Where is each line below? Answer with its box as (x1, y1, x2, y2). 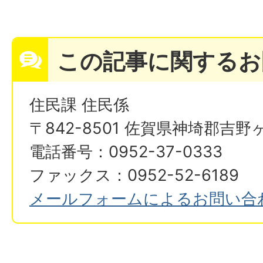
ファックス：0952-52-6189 (29, 166, 239, 186)
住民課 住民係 (29, 95, 129, 115)
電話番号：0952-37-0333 (29, 142, 222, 162)
